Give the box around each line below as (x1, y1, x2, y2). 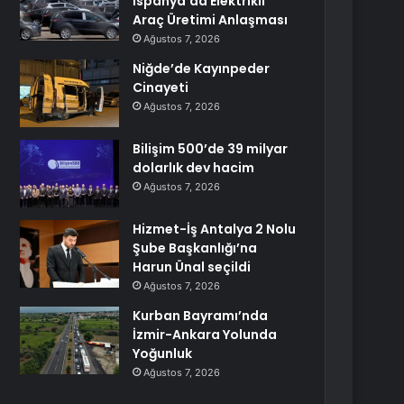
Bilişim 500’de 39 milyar (133, 140, 289, 158)
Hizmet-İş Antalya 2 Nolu (133, 220, 297, 238)
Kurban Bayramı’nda (133, 307, 269, 325)
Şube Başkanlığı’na (133, 239, 258, 257)
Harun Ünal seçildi (133, 258, 252, 276)
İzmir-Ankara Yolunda (133, 326, 278, 344)
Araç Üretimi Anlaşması (133, 11, 289, 29)
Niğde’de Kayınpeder (133, 60, 271, 78)
